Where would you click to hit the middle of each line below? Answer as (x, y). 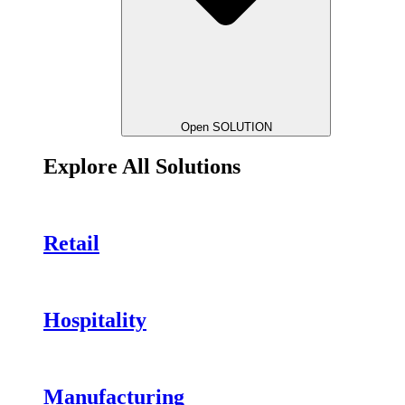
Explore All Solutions (142, 167)
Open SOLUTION (226, 127)
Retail (71, 243)
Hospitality (95, 320)
